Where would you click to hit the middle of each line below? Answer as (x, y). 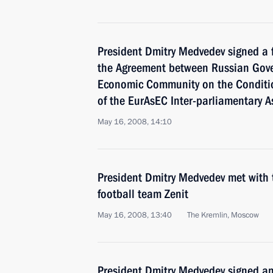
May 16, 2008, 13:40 (135, 215)
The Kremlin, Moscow (223, 215)
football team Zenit (143, 194)
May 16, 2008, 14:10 (135, 122)
